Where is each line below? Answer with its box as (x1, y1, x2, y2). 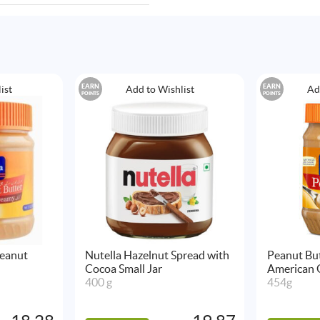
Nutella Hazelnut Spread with (85, 249, 230, 262)
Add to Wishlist (125, 84, 194, 96)
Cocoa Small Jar (85, 262, 163, 276)
